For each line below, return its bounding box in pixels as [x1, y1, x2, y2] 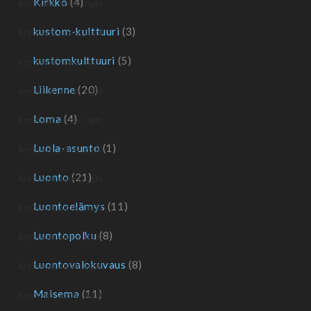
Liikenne [33, 83, 76, 96]
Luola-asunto [33, 142, 101, 154]
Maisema [33, 287, 80, 300]
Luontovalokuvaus [33, 258, 126, 271]
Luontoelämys [33, 200, 106, 212]
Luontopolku [33, 229, 97, 242]
